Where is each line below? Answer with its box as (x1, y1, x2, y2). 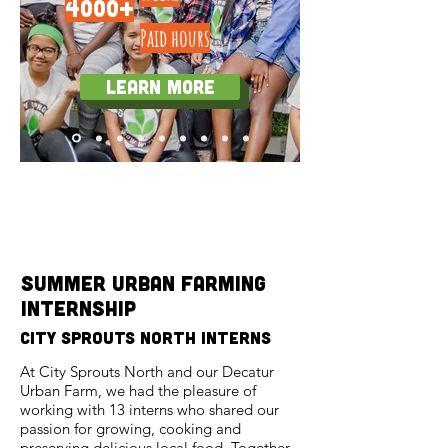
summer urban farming (21, 270, 266, 295)
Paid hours (140, 23, 210, 53)
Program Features (28, 197, 280, 231)
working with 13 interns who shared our (20, 400, 279, 419)
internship (21, 295, 136, 320)
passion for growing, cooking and (20, 419, 241, 438)
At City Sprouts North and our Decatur (20, 362, 274, 381)
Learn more (105, 75, 215, 98)
